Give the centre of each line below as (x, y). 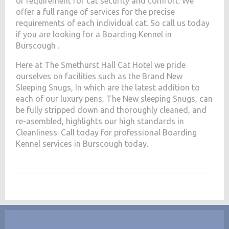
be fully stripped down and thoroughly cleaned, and (111, 110)
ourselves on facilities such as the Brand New (99, 76)
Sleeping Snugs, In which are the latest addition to (108, 88)
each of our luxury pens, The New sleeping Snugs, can (114, 99)
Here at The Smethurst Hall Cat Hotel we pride (101, 65)
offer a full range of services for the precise (96, 12)
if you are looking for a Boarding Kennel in (94, 35)
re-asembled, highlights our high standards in (100, 121)
